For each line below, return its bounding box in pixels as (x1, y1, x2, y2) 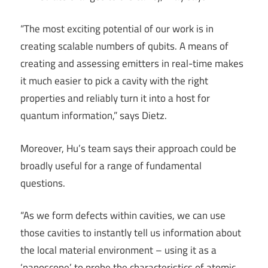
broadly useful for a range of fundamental (20, 157, 202, 173)
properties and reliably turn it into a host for (20, 90, 210, 106)
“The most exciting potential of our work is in (20, 21, 214, 37)
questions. (20, 175, 65, 191)
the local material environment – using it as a (20, 242, 217, 258)
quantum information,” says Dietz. (20, 108, 167, 124)
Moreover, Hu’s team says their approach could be (20, 140, 236, 156)
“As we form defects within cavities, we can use (20, 208, 226, 224)
